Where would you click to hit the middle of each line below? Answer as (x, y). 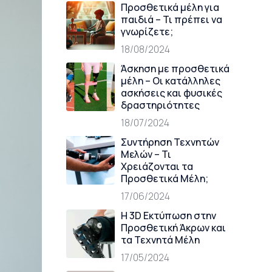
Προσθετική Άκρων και (173, 228)
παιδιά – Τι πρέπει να (171, 19)
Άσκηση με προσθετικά (175, 69)
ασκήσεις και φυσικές (171, 93)
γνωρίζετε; (147, 32)
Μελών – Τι (146, 154)
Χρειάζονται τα (157, 166)
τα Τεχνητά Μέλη (160, 240)
